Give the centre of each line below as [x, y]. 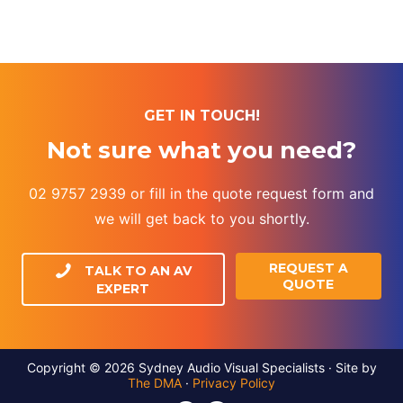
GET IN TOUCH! [201, 115]
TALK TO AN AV [139, 270]
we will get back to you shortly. [201, 218]
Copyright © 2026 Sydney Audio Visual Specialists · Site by [201, 367]
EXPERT [123, 288]
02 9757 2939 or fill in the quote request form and [201, 193]
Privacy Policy [234, 382]
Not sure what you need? [201, 150]
